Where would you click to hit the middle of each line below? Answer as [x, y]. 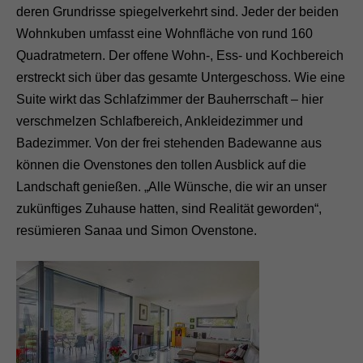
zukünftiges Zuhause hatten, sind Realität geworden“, [169, 209]
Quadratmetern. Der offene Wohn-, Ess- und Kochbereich [180, 56]
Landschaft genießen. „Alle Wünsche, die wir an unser [171, 187]
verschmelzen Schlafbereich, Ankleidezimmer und [160, 122]
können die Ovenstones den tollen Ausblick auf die [161, 165]
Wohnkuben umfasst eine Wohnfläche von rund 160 [164, 34]
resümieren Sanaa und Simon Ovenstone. [137, 231]
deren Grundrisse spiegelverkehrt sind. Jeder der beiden [177, 12]
